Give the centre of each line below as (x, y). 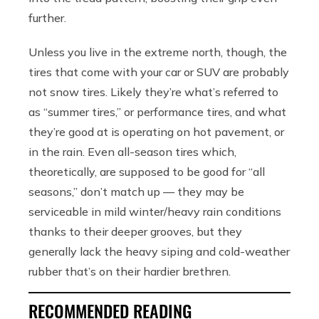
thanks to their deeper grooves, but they (135, 231)
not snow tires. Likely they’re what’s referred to (153, 91)
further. (47, 17)
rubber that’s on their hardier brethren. (130, 271)
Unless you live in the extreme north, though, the (158, 52)
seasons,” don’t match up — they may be (136, 191)
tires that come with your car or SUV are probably (159, 72)
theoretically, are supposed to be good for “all (147, 171)
